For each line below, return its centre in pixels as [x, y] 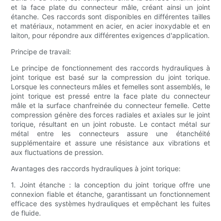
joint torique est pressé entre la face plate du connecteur [110, 96]
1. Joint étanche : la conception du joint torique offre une [110, 185]
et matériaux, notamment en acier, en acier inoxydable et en [110, 26]
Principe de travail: [41, 52]
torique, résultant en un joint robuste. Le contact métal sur [110, 124]
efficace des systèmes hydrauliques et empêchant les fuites [110, 204]
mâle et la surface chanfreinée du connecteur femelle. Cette [110, 106]
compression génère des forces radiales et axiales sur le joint [110, 115]
